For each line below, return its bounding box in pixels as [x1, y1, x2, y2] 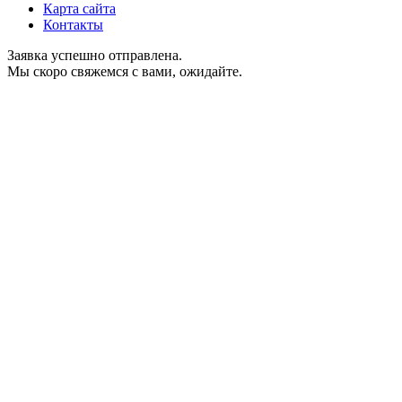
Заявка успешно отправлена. [7, 48, 182, 64]
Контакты [43, 17, 103, 33]
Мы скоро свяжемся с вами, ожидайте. [7, 64, 242, 80]
